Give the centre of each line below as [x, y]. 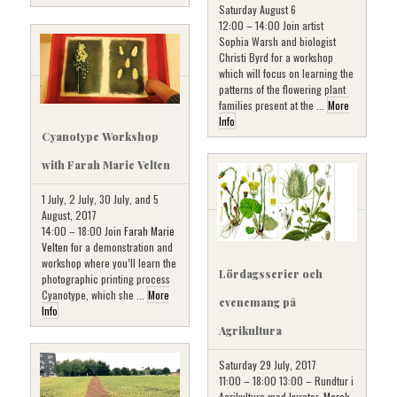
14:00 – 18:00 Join [83, 230]
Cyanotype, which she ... [94, 294]
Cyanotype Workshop [100, 136]
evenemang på [257, 303]
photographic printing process [106, 278]
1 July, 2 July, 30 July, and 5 [100, 198]
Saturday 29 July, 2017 [268, 365]
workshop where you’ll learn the [109, 262]
